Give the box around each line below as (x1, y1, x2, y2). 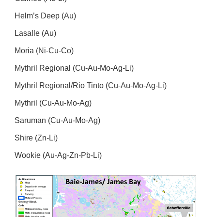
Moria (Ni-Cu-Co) (15, 46, 74, 55)
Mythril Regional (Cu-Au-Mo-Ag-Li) (15, 64, 134, 73)
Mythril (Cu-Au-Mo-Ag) (15, 99, 92, 108)
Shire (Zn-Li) (15, 134, 58, 142)
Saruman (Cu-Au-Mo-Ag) (15, 116, 100, 125)
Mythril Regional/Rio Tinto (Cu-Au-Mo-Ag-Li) (15, 81, 167, 90)
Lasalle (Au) (15, 29, 56, 38)
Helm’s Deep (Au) (15, 12, 76, 20)
